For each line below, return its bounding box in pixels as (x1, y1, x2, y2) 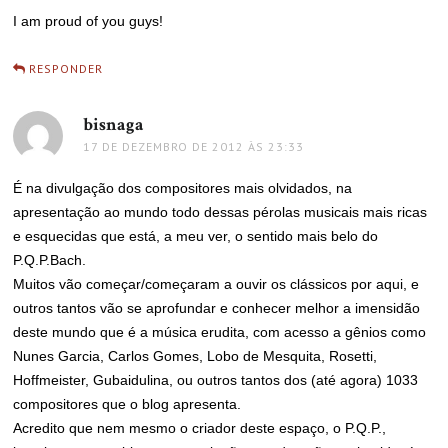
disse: (144, 113, 187, 136)
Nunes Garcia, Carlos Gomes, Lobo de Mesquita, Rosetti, (13, 348, 378, 364)
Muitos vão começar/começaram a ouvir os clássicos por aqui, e (13, 276, 420, 292)
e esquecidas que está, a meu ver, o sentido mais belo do (13, 228, 379, 244)
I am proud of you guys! (13, 13, 164, 29)
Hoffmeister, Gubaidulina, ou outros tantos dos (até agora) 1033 (13, 372, 419, 388)
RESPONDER (29, 61, 104, 76)
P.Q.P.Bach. (13, 252, 87, 268)
